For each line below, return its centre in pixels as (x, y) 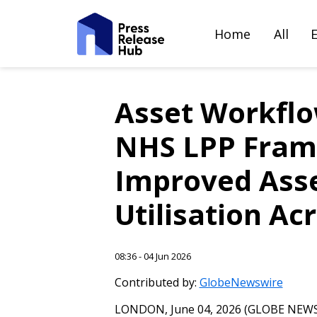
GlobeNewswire (241, 282)
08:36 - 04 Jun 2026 (152, 256)
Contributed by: (157, 282)
